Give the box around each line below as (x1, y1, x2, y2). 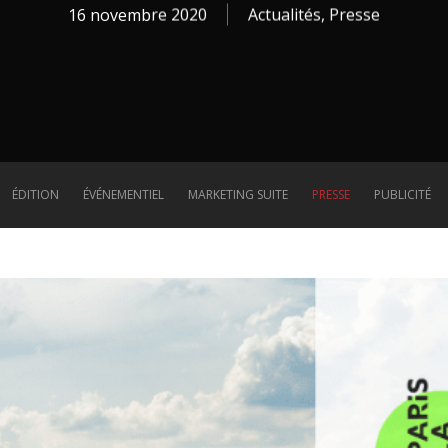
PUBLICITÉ (373, 186, 431, 203)
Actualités (248, 3, 321, 26)
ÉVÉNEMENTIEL (82, 186, 164, 203)
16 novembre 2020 (68, 3, 207, 26)
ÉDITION (11, 186, 59, 203)
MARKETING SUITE (187, 186, 288, 203)
